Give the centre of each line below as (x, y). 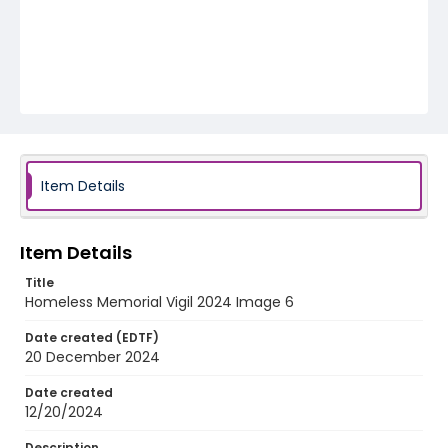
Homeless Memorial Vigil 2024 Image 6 (159, 302)
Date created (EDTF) (92, 337)
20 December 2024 (92, 357)
